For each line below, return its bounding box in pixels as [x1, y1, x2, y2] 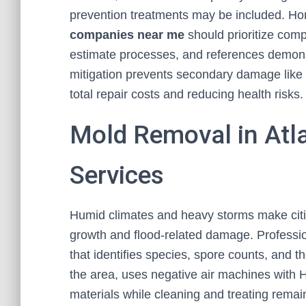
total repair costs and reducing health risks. [70, 87, 303, 101]
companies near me [70, 28, 184, 42]
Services [70, 161, 164, 190]
